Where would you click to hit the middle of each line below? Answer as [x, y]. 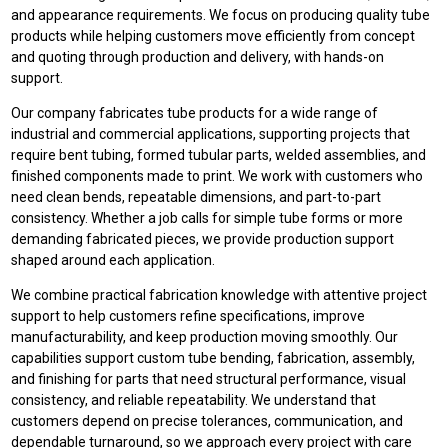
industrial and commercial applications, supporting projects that [211, 134]
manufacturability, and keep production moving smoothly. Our [205, 337]
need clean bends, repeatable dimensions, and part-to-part [196, 197]
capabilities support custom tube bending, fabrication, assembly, [213, 358]
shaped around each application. [113, 260]
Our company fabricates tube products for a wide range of [195, 113]
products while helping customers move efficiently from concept [213, 36]
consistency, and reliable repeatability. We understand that [194, 400]
